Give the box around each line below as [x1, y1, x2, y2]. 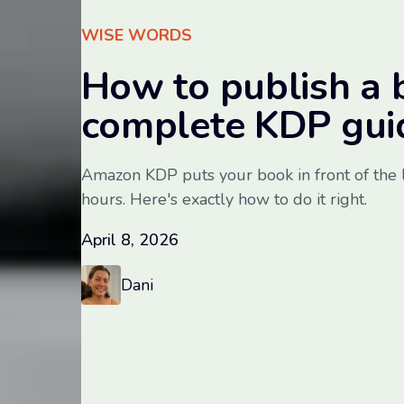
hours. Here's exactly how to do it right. [80, 188, 367, 210]
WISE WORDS [80, 24, 192, 46]
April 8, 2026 [80, 229, 179, 251]
